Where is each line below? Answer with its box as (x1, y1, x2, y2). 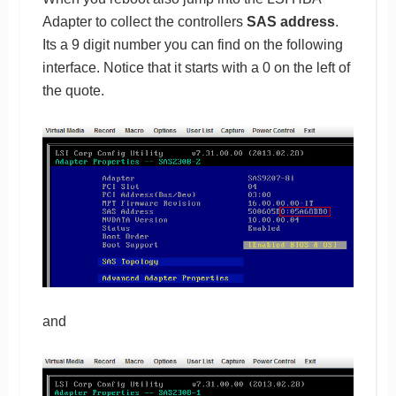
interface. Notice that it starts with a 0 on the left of (42, 59, 350, 75)
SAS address (246, 13, 335, 29)
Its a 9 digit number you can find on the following (42, 36, 343, 52)
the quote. (42, 82, 104, 98)
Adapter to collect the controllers (42, 13, 247, 29)
